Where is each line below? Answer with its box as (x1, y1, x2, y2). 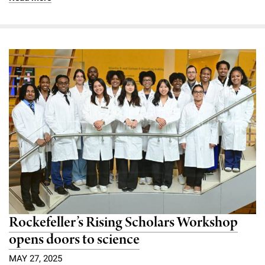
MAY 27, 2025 (9, 253, 62, 264)
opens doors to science (9, 230, 140, 250)
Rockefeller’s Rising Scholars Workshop (9, 213, 238, 233)
